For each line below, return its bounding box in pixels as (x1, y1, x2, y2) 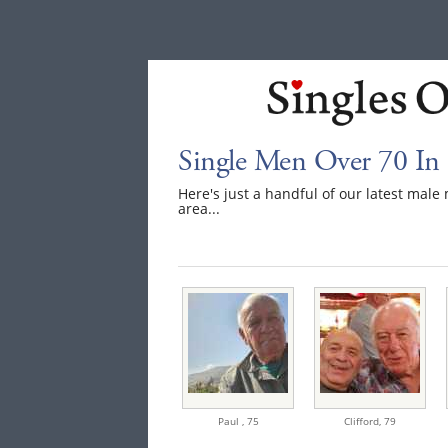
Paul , (217, 413, 247, 428)
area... (178, 198, 220, 218)
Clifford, (344, 413, 385, 428)
